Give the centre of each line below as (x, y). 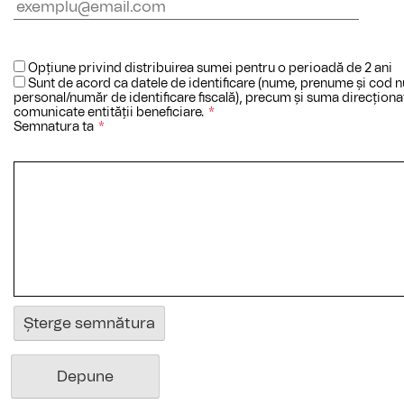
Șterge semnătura (89, 323)
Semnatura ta (55, 127)
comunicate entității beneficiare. (110, 113)
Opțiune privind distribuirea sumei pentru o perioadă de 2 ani (209, 69)
